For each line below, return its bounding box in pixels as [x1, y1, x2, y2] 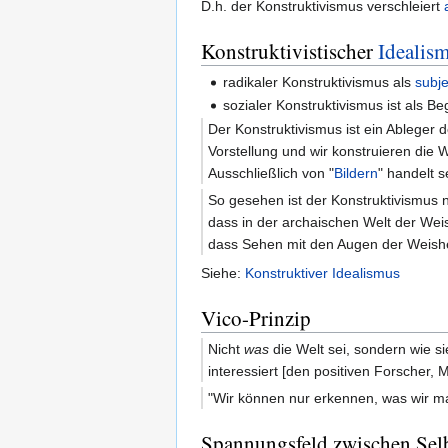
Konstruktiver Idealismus [245, 264, 400, 281]
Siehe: [201, 264, 245, 281]
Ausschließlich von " [208, 164, 334, 181]
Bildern [334, 164, 378, 181]
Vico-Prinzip [201, 303, 311, 332]
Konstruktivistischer [201, 36, 378, 65]
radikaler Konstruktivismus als [223, 73, 416, 90]
